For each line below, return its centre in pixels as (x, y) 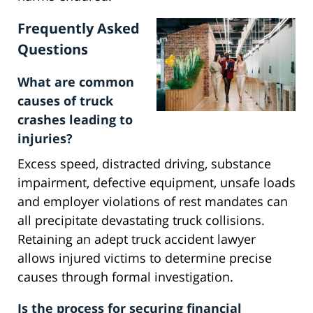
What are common (76, 82)
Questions (53, 50)
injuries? (45, 139)
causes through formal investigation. (125, 277)
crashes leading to (75, 120)
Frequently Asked (79, 29)
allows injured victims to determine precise (145, 258)
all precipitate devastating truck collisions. (141, 220)
